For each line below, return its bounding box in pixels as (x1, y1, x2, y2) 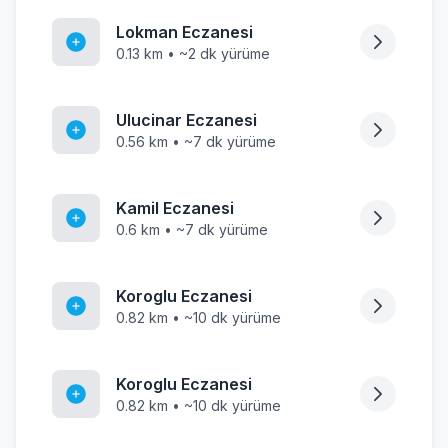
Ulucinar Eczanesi (116, 110, 257, 130)
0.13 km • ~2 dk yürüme (116, 45, 270, 62)
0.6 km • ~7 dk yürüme (116, 221, 268, 238)
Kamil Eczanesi (116, 198, 234, 218)
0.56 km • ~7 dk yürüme (116, 133, 276, 150)
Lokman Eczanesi (116, 22, 253, 42)
